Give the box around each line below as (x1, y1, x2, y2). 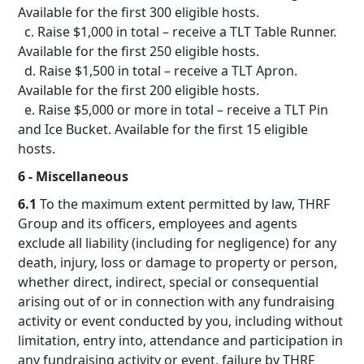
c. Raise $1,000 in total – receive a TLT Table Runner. (18, 23, 336, 41)
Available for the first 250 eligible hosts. (18, 42, 259, 60)
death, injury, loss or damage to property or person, (18, 253, 337, 271)
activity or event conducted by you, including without (18, 312, 343, 330)
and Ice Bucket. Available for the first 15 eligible (18, 120, 308, 138)
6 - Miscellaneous (18, 167, 128, 185)
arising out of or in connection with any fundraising (18, 292, 335, 310)
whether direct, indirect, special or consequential (18, 273, 318, 291)
